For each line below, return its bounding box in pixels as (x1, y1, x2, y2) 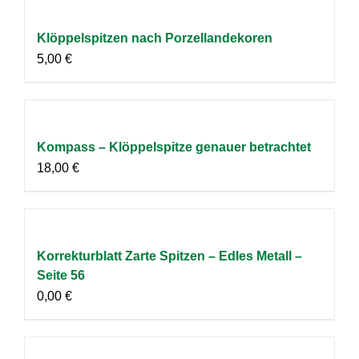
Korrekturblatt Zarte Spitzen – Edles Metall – (37, 248, 302, 263)
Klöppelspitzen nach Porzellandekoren (37, 30, 272, 45)
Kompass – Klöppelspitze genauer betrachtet (37, 139, 311, 154)
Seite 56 (37, 268, 85, 282)
